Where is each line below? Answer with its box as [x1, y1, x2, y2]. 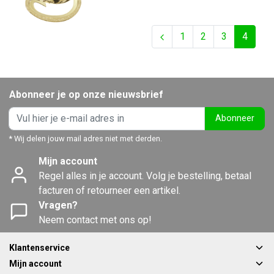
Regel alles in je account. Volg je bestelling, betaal [39, 169, 251, 182]
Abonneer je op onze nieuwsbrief [9, 88, 163, 100]
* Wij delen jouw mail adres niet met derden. [9, 133, 162, 143]
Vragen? [39, 199, 78, 211]
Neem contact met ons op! [39, 213, 152, 226]
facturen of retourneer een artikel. [39, 184, 180, 196]
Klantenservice [9, 242, 70, 253]
